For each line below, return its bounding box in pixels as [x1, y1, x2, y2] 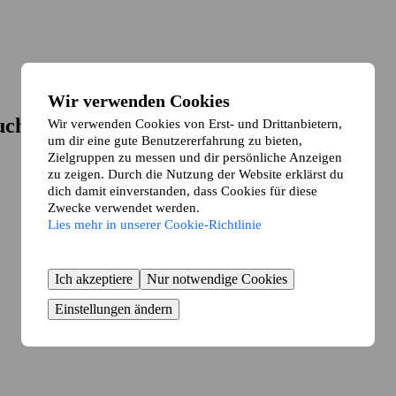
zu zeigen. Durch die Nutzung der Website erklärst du [48, 166, 344, 181]
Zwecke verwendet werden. [48, 200, 200, 215]
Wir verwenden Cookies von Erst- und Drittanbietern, [48, 116, 342, 131]
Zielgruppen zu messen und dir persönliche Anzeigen [48, 149, 342, 164]
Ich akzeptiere [55, 270, 133, 286]
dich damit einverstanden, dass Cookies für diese [48, 183, 317, 198]
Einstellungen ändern [55, 301, 172, 316]
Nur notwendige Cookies [147, 270, 287, 286]
